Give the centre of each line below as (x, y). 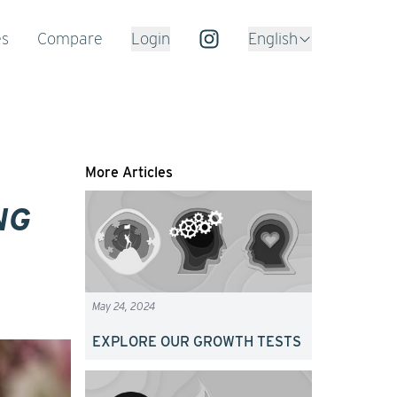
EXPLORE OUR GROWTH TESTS (197, 341)
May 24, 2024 (124, 306)
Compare (70, 38)
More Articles (129, 173)
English (273, 38)
